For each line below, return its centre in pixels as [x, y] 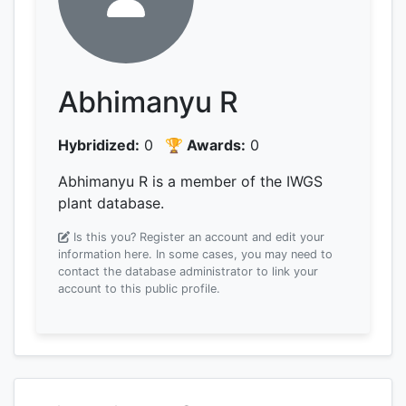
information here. [105, 254]
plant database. [111, 203]
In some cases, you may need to [242, 254]
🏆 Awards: [205, 145]
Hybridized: [99, 145]
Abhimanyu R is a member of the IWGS [190, 181]
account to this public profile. [139, 289]
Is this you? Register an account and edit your [198, 237]
